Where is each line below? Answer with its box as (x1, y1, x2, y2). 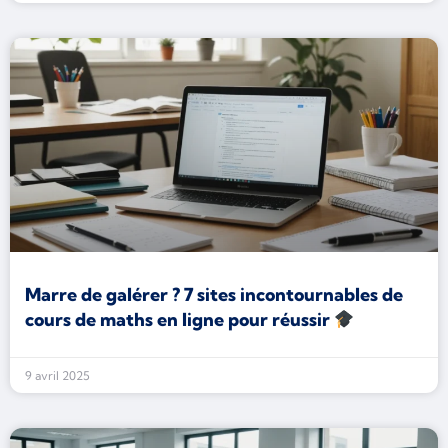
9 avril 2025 (25, 368, 90, 383)
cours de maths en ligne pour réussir (25, 308, 334, 331)
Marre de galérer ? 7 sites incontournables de (25, 283, 403, 306)
